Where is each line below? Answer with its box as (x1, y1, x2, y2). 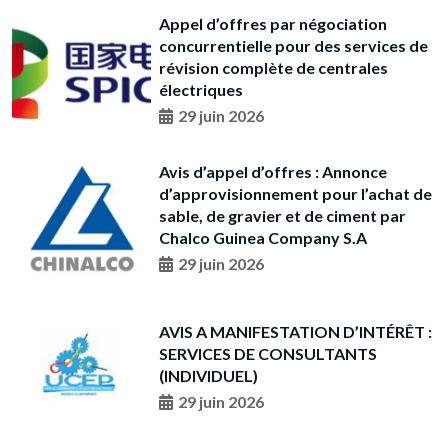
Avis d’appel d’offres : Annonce (158, 162, 387, 182)
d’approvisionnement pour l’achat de (158, 184, 432, 204)
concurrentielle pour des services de (158, 35, 428, 55)
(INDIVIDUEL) (158, 365, 258, 385)
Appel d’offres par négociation (158, 13, 387, 33)
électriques (158, 79, 243, 99)
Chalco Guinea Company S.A (158, 228, 367, 248)
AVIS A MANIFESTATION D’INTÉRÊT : (158, 321, 432, 341)
